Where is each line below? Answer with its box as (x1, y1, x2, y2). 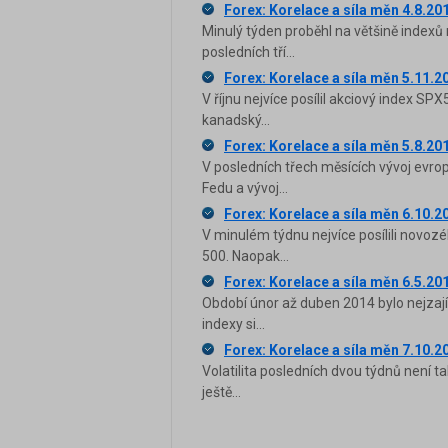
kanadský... (202, 112, 270, 129)
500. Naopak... (202, 248, 289, 265)
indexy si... (202, 316, 265, 333)
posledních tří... (202, 44, 295, 61)
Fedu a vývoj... (202, 180, 288, 197)
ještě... (202, 384, 241, 401)
